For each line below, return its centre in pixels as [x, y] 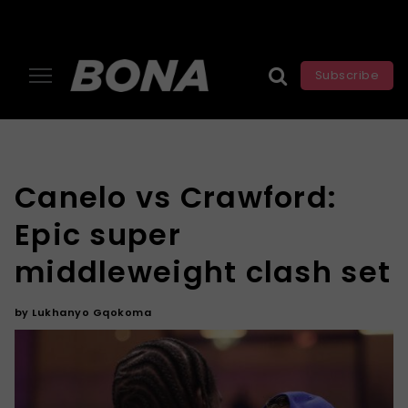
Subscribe [347, 75]
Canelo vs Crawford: [176, 197]
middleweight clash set [203, 272]
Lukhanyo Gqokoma [92, 312]
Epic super [98, 235]
